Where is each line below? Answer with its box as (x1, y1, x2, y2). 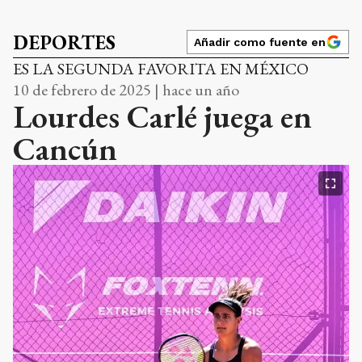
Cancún (13, 128, 117, 170)
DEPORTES (13, 30, 116, 56)
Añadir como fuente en (194, 36, 326, 49)
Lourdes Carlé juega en (13, 95, 312, 138)
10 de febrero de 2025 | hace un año (13, 79, 239, 101)
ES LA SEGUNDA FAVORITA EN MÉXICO (13, 58, 309, 80)
